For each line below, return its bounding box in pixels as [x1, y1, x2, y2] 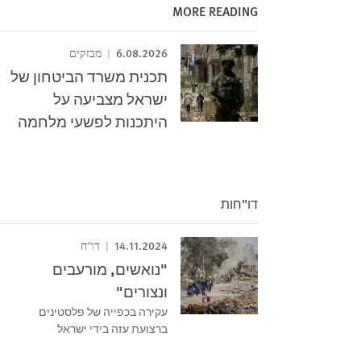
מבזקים [69, 47, 104, 60]
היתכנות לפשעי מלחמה [18, 110, 168, 132]
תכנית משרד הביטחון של [10, 65, 168, 87]
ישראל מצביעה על [53, 88, 168, 110]
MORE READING [172, 2, 258, 20]
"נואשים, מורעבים [52, 258, 168, 280]
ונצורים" [116, 280, 168, 302]
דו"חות [221, 194, 258, 213]
